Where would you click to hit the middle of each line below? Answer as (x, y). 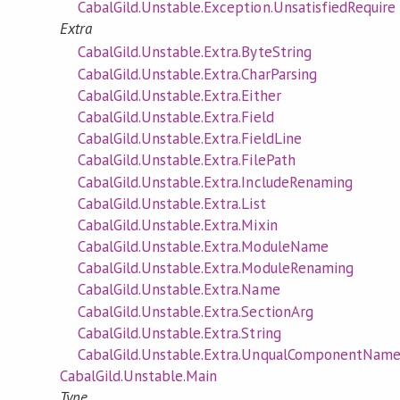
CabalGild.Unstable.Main (138, 376)
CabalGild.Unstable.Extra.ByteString (194, 52)
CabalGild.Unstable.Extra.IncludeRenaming (215, 182)
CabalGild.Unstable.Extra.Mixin (177, 225)
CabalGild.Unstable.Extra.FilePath (186, 160)
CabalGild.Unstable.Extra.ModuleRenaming (215, 268)
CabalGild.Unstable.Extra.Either (179, 95)
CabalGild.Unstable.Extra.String (179, 333)
